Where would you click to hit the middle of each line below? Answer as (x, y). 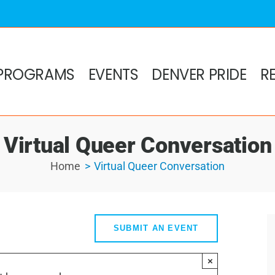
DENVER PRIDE (199, 75)
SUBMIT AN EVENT (156, 228)
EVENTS (113, 75)
